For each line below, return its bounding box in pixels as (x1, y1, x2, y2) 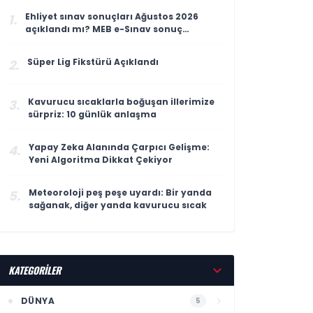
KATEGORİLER (8, 263, 61, 277)
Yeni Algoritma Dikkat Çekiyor (28, 154, 173, 166)
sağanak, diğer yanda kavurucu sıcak (28, 199, 207, 211)
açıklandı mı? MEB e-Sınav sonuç (24, 23, 182, 35)
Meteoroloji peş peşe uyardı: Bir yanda (28, 187, 212, 198)
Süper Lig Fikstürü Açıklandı (27, 56, 159, 68)
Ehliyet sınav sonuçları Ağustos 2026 (24, 10, 198, 22)
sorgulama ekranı (24, 36, 111, 48)
